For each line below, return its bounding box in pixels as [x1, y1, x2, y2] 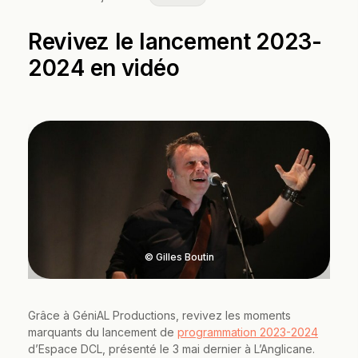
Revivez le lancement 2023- [28, 28, 322, 55]
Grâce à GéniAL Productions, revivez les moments [28, 308, 291, 323]
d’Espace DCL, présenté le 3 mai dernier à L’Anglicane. [28, 342, 315, 356]
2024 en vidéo [28, 54, 180, 82]
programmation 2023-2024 [177, 325, 318, 340]
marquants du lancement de [28, 325, 177, 340]
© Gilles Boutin [144, 251, 214, 264]
